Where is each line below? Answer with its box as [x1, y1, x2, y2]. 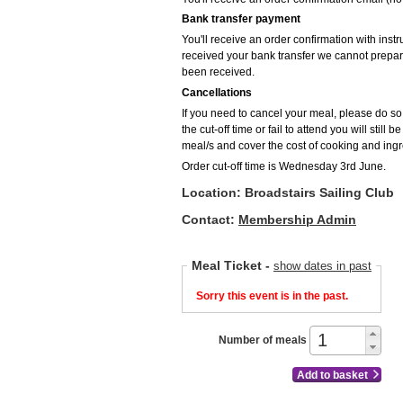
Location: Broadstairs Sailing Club [182, 185, 394, 201]
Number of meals [219, 334, 308, 347]
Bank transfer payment [182, 13, 300, 26]
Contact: [182, 211, 238, 227]
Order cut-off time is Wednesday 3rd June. [182, 159, 386, 173]
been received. [182, 66, 257, 79]
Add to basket [297, 369, 368, 382]
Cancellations [182, 86, 252, 100]
